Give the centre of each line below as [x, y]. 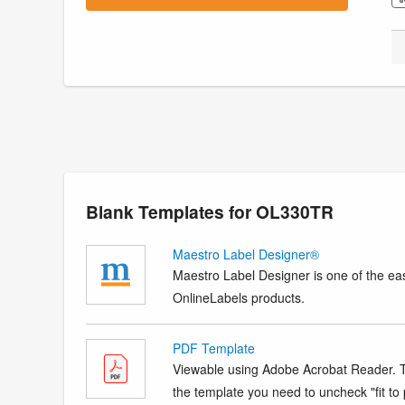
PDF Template [214, 348]
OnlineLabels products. [239, 297]
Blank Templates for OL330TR [210, 212]
